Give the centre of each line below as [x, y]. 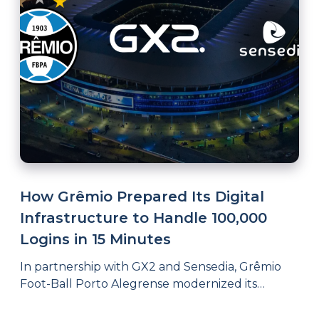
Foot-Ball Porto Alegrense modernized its [138, 284]
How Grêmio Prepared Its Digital [142, 197]
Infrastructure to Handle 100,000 [143, 218]
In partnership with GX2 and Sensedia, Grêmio [151, 267]
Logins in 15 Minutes [95, 239]
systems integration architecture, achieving [142, 301]
